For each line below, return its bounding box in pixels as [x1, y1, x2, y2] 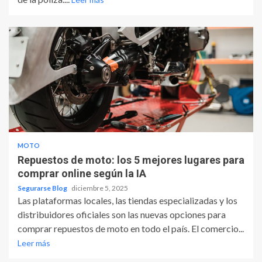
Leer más [18, 238, 50, 249]
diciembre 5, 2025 [71, 184, 128, 193]
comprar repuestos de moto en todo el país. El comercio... [18, 223, 244, 235]
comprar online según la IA [18, 167, 146, 180]
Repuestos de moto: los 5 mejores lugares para [18, 154, 244, 167]
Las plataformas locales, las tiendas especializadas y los [18, 195, 237, 206]
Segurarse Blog [18, 184, 68, 193]
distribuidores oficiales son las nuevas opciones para [18, 209, 226, 220]
